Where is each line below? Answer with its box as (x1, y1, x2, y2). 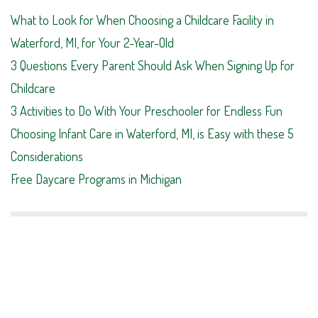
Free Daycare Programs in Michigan (11, 170, 182, 187)
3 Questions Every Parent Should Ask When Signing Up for (11, 57, 295, 73)
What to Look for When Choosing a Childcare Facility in (11, 11, 274, 28)
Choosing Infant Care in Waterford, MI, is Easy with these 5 (11, 125, 294, 141)
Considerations (11, 148, 83, 164)
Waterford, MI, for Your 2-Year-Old (11, 34, 174, 50)
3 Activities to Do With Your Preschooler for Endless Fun (11, 102, 283, 119)
